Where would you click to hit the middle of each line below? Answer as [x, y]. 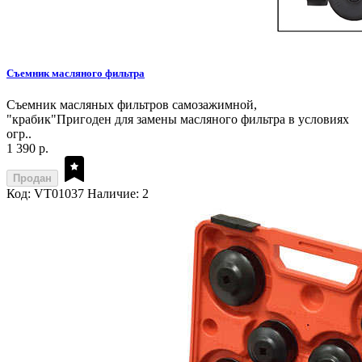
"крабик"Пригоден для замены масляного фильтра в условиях [178, 120]
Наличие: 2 [118, 194]
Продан [32, 179]
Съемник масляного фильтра [76, 74]
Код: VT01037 [45, 194]
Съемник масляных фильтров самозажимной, [132, 105]
